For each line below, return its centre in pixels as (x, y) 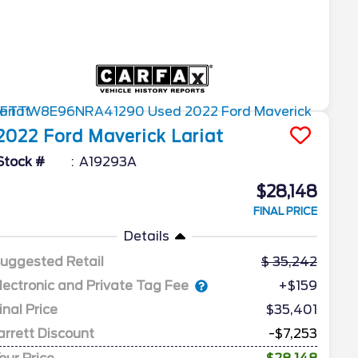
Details (146, 237)
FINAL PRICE (285, 212)
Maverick (127, 137)
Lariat (198, 137)
